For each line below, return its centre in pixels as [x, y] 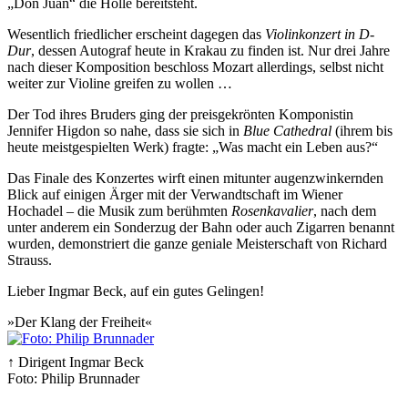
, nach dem [345, 210]
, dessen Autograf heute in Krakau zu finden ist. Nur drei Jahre [210, 50]
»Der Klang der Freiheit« [80, 321]
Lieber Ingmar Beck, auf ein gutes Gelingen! [136, 291]
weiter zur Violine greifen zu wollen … [120, 83]
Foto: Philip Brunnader [73, 378]
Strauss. [30, 260]
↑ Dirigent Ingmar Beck [76, 362]
